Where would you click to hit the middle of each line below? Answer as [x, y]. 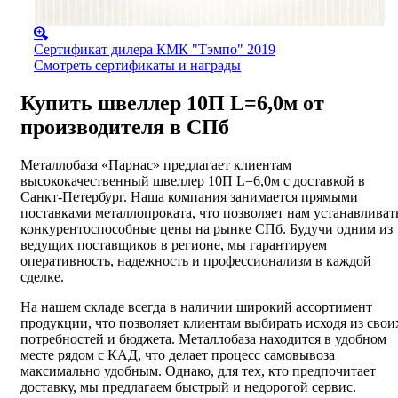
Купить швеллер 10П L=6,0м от [172, 103]
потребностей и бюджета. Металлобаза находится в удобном [203, 339]
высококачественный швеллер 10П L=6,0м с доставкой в [193, 181]
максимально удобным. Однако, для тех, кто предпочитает [198, 371]
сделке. [42, 277]
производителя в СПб [125, 127]
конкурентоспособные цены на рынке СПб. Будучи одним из [207, 229]
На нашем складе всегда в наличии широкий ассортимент [196, 307]
